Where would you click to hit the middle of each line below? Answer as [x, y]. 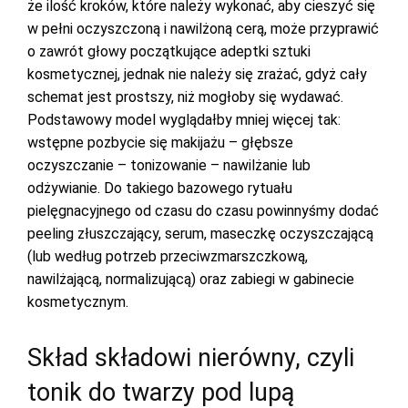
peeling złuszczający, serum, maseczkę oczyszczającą [200, 234]
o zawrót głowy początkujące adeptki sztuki [169, 51]
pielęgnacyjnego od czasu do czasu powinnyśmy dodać [203, 211]
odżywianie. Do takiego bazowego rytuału [160, 188]
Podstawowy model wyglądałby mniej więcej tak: [184, 120]
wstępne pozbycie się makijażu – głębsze [160, 143]
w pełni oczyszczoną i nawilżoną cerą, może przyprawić [203, 29]
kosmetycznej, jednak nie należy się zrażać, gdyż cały [197, 74]
